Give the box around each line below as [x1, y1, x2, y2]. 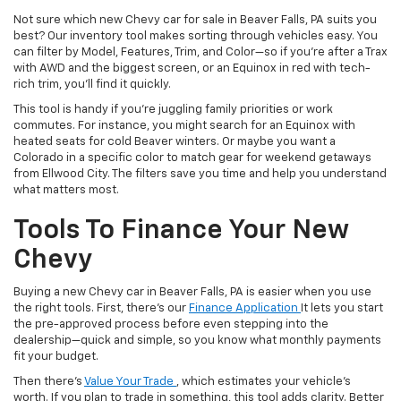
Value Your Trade [84, 376, 176, 388]
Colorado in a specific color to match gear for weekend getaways [13, 152, 371, 165]
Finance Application [189, 303, 301, 315]
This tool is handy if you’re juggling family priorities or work [13, 104, 333, 116]
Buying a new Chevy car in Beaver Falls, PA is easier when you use [13, 286, 371, 299]
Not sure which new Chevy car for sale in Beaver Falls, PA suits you [13, 14, 377, 27]
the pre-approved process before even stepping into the [13, 319, 328, 331]
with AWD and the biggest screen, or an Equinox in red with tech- [13, 63, 371, 75]
